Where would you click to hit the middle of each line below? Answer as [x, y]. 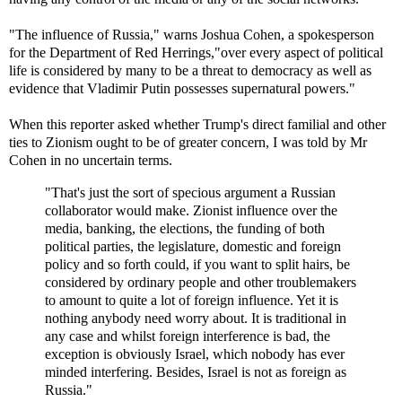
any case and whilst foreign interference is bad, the [188, 336]
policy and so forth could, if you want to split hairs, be [197, 264]
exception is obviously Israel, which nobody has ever [195, 354]
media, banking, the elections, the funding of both [185, 228]
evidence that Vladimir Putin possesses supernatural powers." [182, 88]
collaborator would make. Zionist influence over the [191, 210]
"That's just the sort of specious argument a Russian [190, 192]
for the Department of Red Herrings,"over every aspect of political [196, 52]
